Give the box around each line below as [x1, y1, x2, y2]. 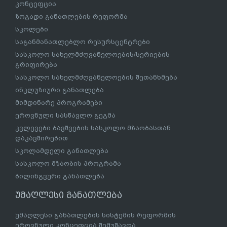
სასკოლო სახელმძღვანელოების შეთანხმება [15, 73, 177, 82]
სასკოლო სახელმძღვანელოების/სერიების [15, 51, 170, 59]
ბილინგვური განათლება [15, 172, 104, 180]
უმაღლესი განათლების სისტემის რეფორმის [15, 211, 176, 219]
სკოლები [15, 25, 48, 33]
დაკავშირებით [15, 134, 68, 142]
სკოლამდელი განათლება [15, 147, 108, 155]
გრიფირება [15, 61, 57, 69]
